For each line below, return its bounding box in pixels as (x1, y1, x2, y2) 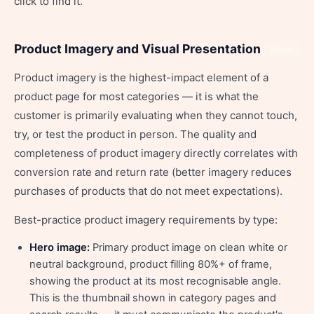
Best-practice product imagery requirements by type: (14, 213, 278, 226)
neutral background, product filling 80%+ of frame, (29, 258, 272, 271)
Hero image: (29, 241, 90, 254)
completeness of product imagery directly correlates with (14, 146, 298, 160)
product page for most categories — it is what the (14, 90, 259, 103)
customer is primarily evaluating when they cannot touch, (14, 109, 297, 122)
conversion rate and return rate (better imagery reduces (14, 165, 292, 179)
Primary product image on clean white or (90, 241, 287, 254)
